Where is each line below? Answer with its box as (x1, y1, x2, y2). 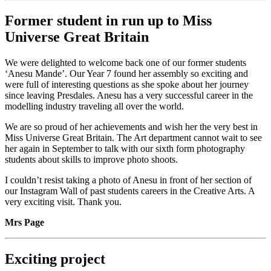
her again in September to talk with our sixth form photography (5, 143, 245, 154)
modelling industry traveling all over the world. (5, 100, 184, 111)
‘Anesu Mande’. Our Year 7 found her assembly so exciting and (5, 68, 248, 79)
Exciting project (5, 250, 105, 267)
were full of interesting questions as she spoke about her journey (5, 79, 249, 90)
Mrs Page (5, 217, 44, 227)
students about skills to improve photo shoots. (5, 154, 178, 165)
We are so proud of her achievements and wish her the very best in (5, 121, 258, 132)
